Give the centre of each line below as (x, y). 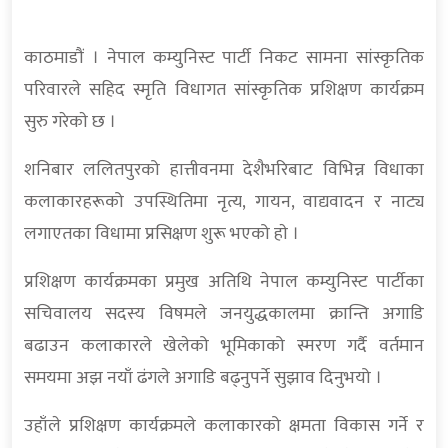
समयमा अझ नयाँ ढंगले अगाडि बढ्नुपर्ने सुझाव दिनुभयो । (203, 378)
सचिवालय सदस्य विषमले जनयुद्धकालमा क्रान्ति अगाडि (224, 314)
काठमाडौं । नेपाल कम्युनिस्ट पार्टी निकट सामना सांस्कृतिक (224, 58)
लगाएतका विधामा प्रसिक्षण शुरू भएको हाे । (161, 234)
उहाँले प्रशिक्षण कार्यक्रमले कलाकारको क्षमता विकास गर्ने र (224, 426)
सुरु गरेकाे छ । (70, 122)
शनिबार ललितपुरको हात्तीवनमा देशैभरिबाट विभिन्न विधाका (224, 170)
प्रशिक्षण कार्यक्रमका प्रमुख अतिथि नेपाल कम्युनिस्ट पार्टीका (224, 282)
